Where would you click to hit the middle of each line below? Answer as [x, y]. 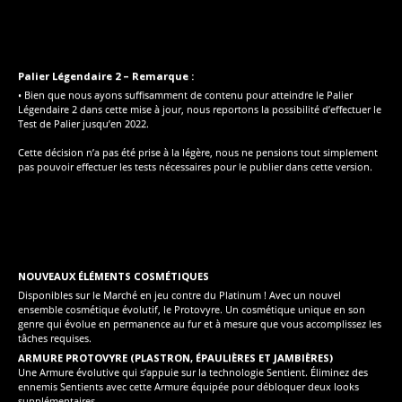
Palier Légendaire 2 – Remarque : [106, 75]
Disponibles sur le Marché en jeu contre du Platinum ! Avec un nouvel [179, 295]
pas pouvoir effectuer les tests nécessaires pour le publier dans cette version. [195, 167]
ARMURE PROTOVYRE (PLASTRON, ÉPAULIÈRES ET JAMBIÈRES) [175, 357]
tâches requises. [55, 338]
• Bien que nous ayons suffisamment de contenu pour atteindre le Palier [185, 95]
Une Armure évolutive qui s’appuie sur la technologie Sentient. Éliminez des [193, 371]
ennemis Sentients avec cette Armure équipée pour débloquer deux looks [188, 386]
